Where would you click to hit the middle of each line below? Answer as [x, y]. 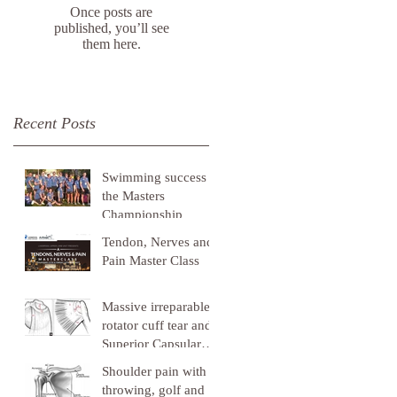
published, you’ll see [111, 28]
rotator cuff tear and [157, 325]
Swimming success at [161, 177]
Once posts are [111, 12]
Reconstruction [144, 362]
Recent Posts [54, 123]
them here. [111, 44]
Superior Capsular [152, 344]
